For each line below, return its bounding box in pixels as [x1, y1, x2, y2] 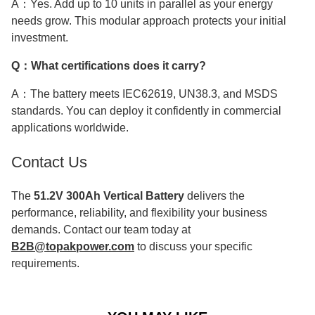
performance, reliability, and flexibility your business [11, 206, 267, 219]
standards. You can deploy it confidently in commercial [11, 104, 281, 117]
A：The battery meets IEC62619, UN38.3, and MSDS [11, 87, 278, 100]
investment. [11, 31, 68, 44]
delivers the [184, 189, 245, 202]
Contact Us [11, 153, 87, 171]
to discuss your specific [134, 240, 252, 252]
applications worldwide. [11, 121, 129, 134]
